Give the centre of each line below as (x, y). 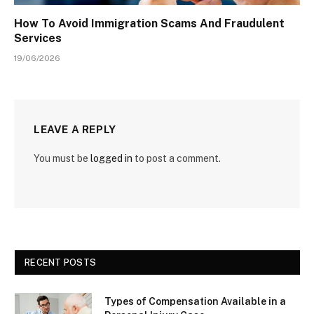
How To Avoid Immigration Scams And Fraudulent (149, 24)
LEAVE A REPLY (75, 130)
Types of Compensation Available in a (195, 302)
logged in (111, 159)
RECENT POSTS (61, 263)
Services (38, 39)
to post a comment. (177, 159)
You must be (62, 159)
